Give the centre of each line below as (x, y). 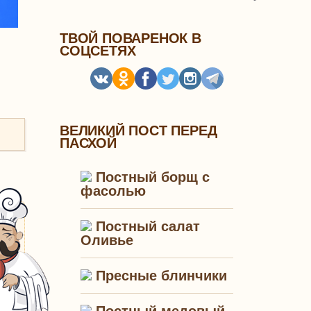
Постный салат (146, 226)
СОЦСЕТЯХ (98, 51)
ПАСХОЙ (88, 143)
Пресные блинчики (159, 276)
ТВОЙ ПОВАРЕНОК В (131, 38)
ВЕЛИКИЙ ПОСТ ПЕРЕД (138, 131)
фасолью (113, 191)
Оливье (107, 240)
